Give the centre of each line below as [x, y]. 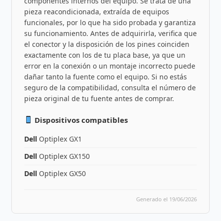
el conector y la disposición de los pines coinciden [107, 44]
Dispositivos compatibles [80, 120]
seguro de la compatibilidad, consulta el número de [110, 87]
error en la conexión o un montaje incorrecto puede [110, 66]
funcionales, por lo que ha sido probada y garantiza [110, 22]
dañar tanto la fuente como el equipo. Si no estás [105, 76]
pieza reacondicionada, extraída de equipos [96, 11]
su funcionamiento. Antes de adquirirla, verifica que [110, 33]
